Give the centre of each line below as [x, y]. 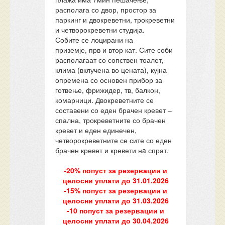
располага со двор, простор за [106, 10]
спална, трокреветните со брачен [111, 120]
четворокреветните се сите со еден [114, 140]
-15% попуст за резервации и [116, 190]
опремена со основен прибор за [109, 80]
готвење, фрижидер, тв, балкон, [108, 90]
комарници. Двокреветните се [105, 100]
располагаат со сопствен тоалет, [110, 60]
